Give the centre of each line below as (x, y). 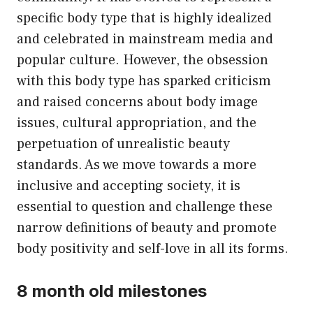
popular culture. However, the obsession (143, 60)
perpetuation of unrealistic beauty (123, 144)
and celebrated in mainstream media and (145, 39)
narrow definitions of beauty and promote (147, 228)
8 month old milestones (112, 291)
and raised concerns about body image (137, 102)
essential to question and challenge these (145, 207)
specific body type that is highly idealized (144, 19)
